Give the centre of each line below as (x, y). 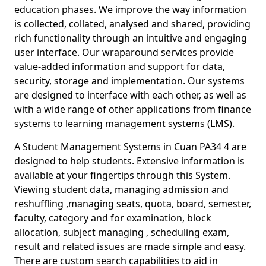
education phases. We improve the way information (130, 9)
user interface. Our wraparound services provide (124, 52)
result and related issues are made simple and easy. (130, 246)
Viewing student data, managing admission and (121, 189)
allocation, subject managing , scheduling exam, (122, 232)
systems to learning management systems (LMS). (127, 123)
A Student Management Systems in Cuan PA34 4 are (130, 147)
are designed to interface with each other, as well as (130, 95)
